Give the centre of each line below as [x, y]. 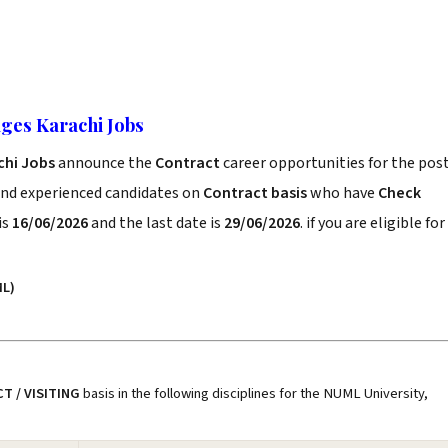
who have [342, 193]
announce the [106, 163]
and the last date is [156, 223]
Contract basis [255, 193]
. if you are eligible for [372, 223]
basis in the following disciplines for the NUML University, [254, 393]
